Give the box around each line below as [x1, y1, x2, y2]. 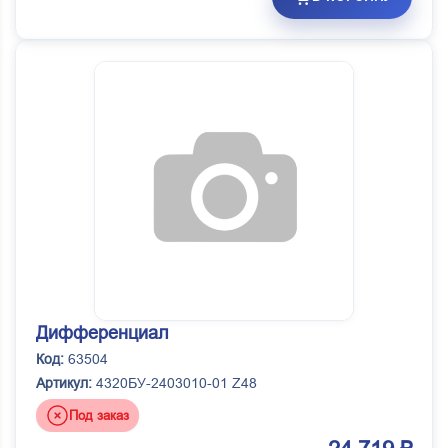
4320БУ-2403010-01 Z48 [92, 375, 257, 392]
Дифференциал [36, 323, 169, 344]
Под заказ [69, 407, 129, 423]
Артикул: [36, 375, 92, 392]
